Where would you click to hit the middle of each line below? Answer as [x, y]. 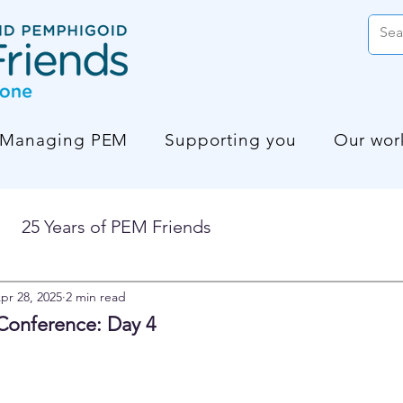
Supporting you [231, 139]
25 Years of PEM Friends [116, 227]
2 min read [96, 296]
